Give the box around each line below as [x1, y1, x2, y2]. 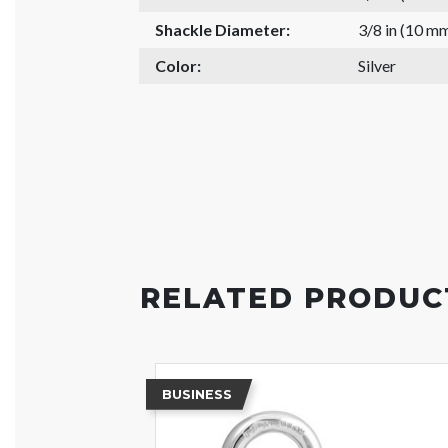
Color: [155, 55, 202, 75]
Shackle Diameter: [155, 19, 291, 39]
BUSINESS [161, 386, 232, 402]
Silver [357, 55, 396, 75]
